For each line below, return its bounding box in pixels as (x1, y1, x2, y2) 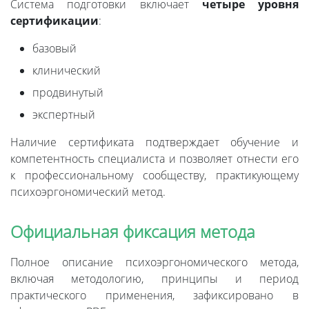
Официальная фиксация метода (10, 220, 255, 243)
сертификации (10, 13, 99, 29)
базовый (32, 41, 77, 57)
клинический (32, 63, 101, 79)
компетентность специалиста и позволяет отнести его (10, 151, 299, 167)
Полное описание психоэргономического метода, (10, 255, 299, 270)
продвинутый (32, 85, 103, 101)
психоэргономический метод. (10, 184, 166, 200)
